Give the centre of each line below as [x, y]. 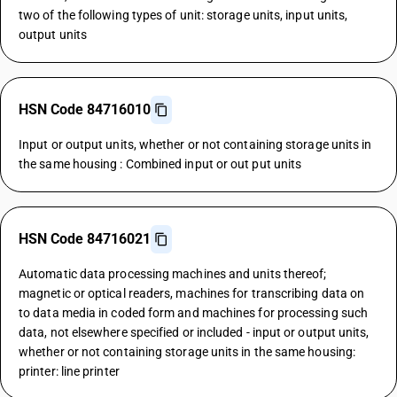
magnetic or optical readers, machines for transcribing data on [192, 293]
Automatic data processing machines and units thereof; [173, 274]
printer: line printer [69, 371]
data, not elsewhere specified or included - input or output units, [194, 332]
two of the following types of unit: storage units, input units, [183, 15]
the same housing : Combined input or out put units [160, 164]
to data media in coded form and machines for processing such [194, 313]
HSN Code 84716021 [85, 239]
